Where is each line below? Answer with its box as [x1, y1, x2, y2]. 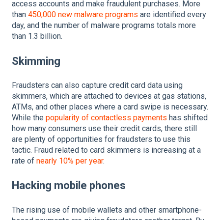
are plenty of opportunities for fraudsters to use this [12, 135, 191, 144]
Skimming [12, 55, 60, 67]
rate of [12, 156, 36, 165]
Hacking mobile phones [12, 179, 126, 192]
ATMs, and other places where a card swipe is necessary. [12, 102, 208, 111]
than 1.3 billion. [12, 31, 62, 41]
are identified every [138, 10, 206, 20]
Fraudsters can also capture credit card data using [12, 81, 183, 90]
